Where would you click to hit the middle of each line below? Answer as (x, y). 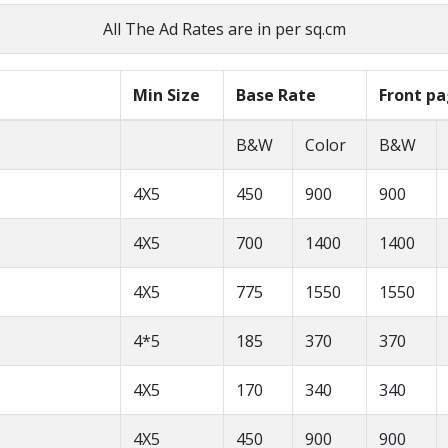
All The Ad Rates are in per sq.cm (224, 29)
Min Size (166, 95)
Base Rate (276, 95)
